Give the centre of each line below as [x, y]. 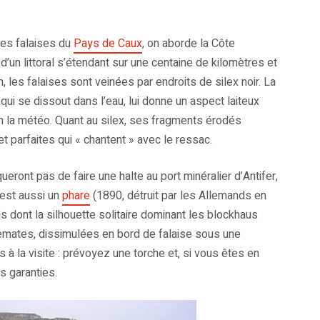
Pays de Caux [108, 44]
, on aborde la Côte [189, 44]
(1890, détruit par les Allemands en [178, 196]
